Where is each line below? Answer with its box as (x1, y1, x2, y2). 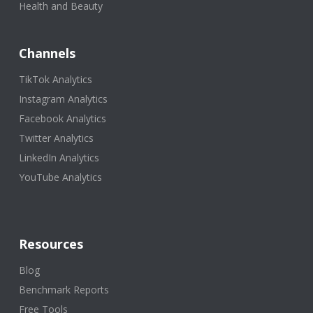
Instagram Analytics (18, 92, 108, 106)
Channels (18, 45, 75, 62)
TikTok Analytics (18, 73, 92, 87)
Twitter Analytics (18, 131, 94, 145)
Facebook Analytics (18, 112, 106, 126)
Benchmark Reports (18, 283, 109, 297)
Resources (18, 235, 83, 253)
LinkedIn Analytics (18, 151, 99, 165)
